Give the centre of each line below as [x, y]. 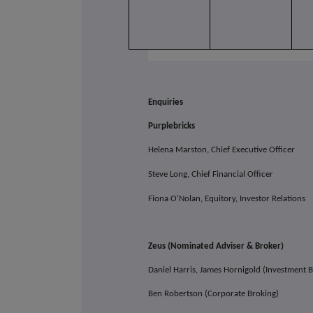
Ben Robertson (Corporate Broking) [214, 294]
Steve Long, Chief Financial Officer [212, 175]
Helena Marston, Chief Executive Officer [222, 150]
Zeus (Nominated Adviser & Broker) [217, 247]
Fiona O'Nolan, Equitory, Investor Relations [228, 199]
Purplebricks [172, 126]
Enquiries [166, 103]
